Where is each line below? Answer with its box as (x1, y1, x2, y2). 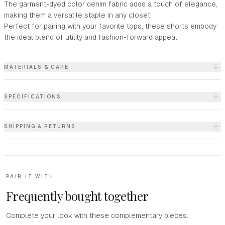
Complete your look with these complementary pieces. (6, 211, 188, 219)
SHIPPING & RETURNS (4, 124, 76, 129)
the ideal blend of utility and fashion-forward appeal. (4, 33, 179, 41)
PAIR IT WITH (6, 174, 54, 179)
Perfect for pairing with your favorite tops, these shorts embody (4, 22, 216, 30)
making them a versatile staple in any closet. (4, 11, 152, 19)
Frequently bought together (6, 188, 149, 204)
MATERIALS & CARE (4, 64, 69, 70)
